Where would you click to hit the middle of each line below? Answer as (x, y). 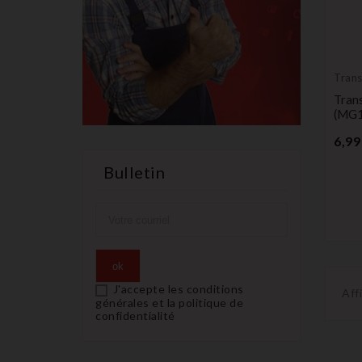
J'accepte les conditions (178, 289)
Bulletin (134, 173)
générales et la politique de (169, 303)
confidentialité (135, 316)
